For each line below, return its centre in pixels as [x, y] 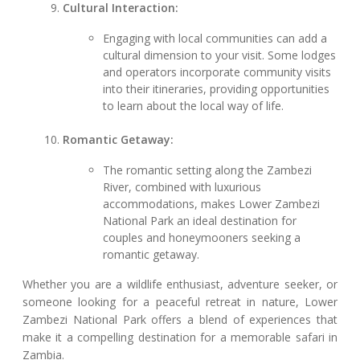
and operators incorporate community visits [217, 72]
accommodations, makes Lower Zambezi [212, 204]
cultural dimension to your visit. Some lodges [220, 55]
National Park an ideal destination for [200, 221]
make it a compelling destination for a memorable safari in [180, 337]
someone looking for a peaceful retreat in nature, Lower [180, 302]
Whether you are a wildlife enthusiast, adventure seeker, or [180, 284]
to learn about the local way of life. [194, 106]
